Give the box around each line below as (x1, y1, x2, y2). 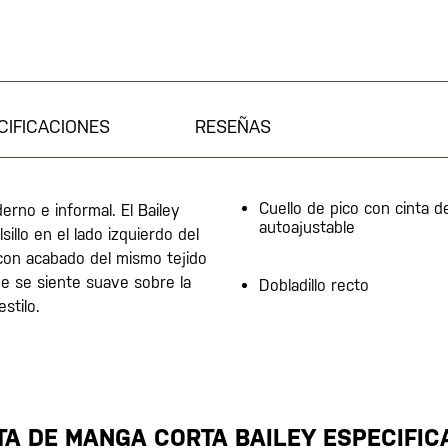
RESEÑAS (195, 116, 271, 137)
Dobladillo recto (259, 276, 369, 295)
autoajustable (259, 218, 355, 237)
